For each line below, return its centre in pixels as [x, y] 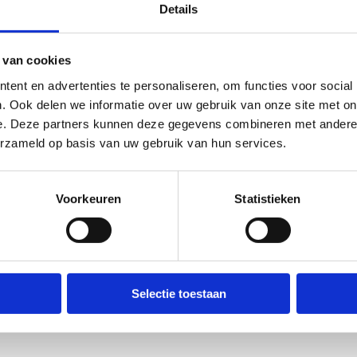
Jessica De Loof [94, 224]
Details [178, 9]
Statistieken [268, 198]
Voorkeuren [88, 198]
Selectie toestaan [178, 294]
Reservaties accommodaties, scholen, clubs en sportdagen [182, 244]
